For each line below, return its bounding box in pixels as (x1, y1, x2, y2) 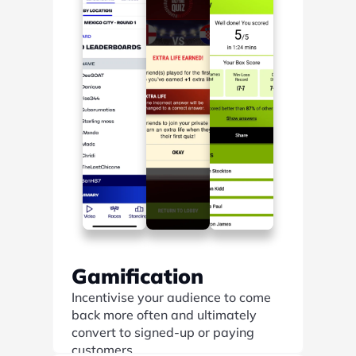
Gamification (72, 263, 203, 289)
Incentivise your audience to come (72, 289, 271, 305)
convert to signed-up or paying (72, 324, 254, 340)
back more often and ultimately (72, 307, 257, 323)
